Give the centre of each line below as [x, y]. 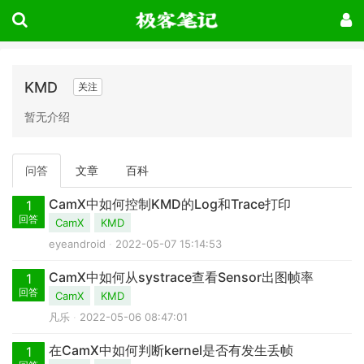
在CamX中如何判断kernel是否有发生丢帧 [171, 351]
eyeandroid [77, 244]
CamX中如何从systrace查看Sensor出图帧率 [181, 277]
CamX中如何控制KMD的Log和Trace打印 [170, 204]
